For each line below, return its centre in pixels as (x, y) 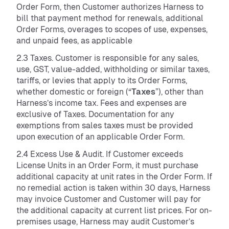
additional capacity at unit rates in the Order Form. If (114, 177)
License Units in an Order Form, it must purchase (107, 165)
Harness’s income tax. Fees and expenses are (101, 103)
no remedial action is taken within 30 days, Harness (113, 188)
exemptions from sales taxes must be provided (105, 125)
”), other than (179, 92)
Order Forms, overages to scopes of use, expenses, (112, 29)
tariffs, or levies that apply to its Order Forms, (102, 81)
